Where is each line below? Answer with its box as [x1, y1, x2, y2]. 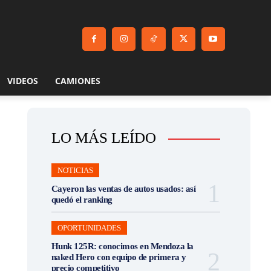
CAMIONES [54, 74, 100, 87]
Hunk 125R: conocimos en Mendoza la [51, 241, 194, 251]
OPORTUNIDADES [57, 223, 121, 232]
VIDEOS [7, 74, 38, 87]
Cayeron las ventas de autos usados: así [51, 183, 196, 194]
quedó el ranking [51, 194, 113, 204]
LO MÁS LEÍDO [51, 129, 156, 146]
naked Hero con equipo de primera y [51, 252, 186, 262]
